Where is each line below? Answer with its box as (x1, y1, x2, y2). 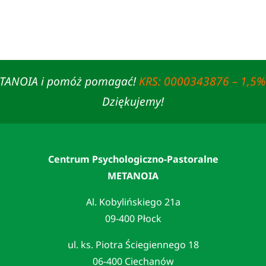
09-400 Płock (104, 211, 161, 225)
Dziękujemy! (102, 93, 164, 110)
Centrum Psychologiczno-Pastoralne (47, 152, 218, 166)
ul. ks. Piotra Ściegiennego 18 (67, 237, 199, 251)
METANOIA (107, 169, 159, 182)
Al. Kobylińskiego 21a (85, 195, 180, 208)
